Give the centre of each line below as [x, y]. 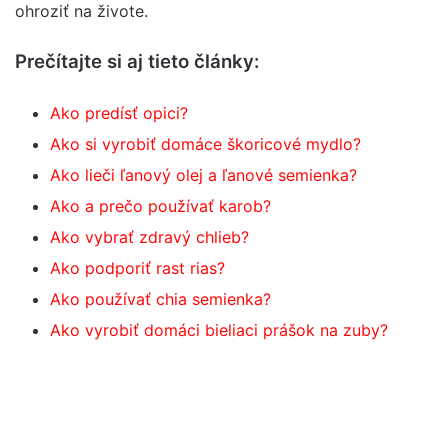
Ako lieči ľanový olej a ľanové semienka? [203, 175]
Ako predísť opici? [119, 113]
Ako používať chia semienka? [160, 299]
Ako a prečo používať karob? [160, 206]
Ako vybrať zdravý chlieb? [149, 237]
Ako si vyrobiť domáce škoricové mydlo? [205, 144]
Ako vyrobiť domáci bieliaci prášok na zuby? [219, 330]
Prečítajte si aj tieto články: [137, 61]
